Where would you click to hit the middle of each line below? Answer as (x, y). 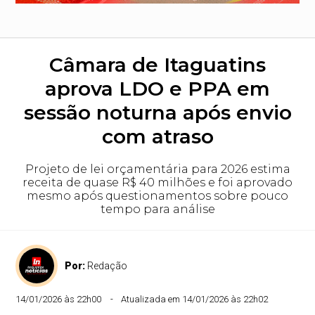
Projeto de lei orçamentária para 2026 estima (157, 169)
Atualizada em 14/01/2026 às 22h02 (195, 299)
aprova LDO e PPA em (157, 89)
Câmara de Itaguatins (157, 65)
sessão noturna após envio (157, 112)
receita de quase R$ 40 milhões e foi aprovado (157, 182)
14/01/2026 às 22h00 (59, 299)
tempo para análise (157, 209)
